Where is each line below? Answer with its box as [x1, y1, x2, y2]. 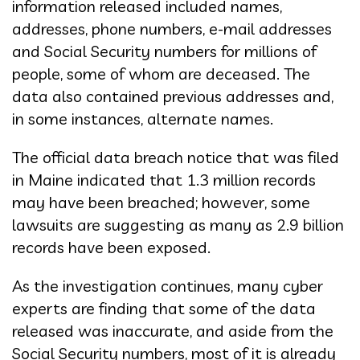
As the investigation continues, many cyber [12, 275, 323, 296]
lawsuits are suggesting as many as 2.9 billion [12, 214, 344, 235]
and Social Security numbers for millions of [12, 40, 317, 61]
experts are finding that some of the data [12, 297, 316, 318]
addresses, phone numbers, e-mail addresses [12, 18, 332, 39]
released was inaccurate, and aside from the [12, 320, 333, 341]
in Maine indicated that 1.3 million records [12, 169, 316, 190]
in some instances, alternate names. [12, 108, 273, 129]
